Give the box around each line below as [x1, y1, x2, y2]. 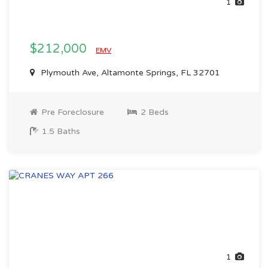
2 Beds [138, 107, 169, 117]
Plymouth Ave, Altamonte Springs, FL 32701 [38, 68, 220, 78]
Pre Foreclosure [39, 107, 104, 117]
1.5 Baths [39, 126, 80, 136]
